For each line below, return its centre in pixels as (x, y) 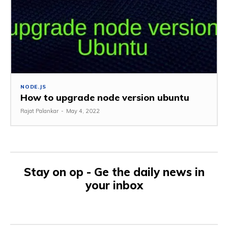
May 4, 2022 (83, 111)
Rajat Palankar (39, 111)
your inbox (114, 186)
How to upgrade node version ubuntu (105, 98)
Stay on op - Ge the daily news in (114, 172)
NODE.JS (33, 87)
